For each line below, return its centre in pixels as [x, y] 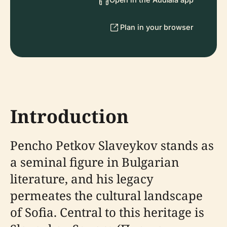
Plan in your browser [157, 27]
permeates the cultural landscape [106, 195]
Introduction [69, 116]
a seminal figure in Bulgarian [94, 162]
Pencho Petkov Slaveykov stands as [112, 145]
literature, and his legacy [82, 179]
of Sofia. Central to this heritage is [107, 212]
